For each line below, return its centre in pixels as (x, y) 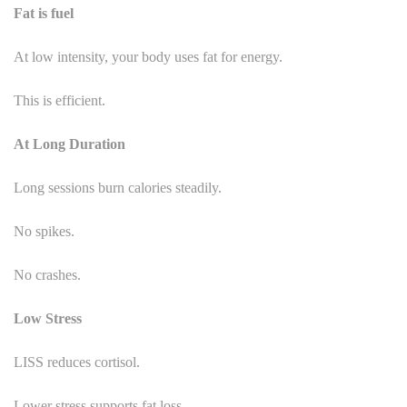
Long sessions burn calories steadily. (118, 187)
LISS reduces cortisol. (77, 362)
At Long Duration (69, 144)
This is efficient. (60, 100)
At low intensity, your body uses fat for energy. (148, 56)
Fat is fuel (44, 13)
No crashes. (47, 274)
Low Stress (48, 318)
